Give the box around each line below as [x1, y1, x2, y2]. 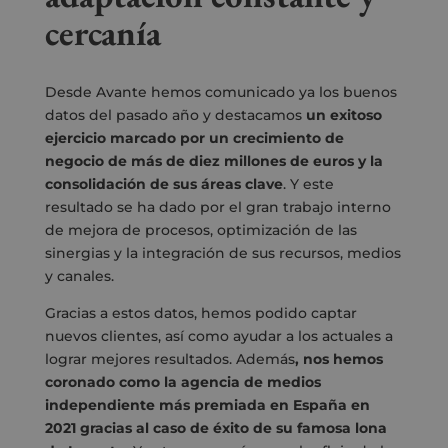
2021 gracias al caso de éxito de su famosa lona [44, 419, 387, 438]
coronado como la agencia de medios [44, 373, 321, 392]
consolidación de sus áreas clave [44, 175, 283, 194]
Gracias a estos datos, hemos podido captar [44, 304, 357, 323]
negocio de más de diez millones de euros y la [44, 152, 383, 171]
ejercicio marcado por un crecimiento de [44, 129, 344, 148]
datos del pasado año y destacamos [44, 106, 302, 125]
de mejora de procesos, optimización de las [44, 221, 357, 240]
